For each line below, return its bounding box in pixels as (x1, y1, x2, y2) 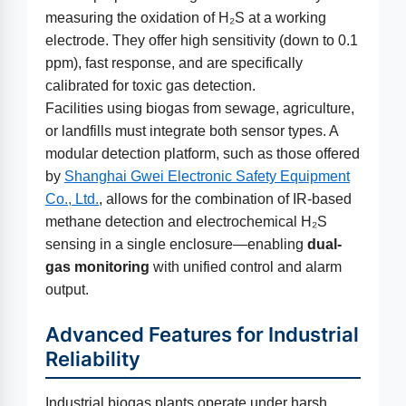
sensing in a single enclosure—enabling (45, 237, 307, 252)
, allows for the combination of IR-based (99, 191, 352, 207)
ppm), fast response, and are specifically (45, 55, 303, 71)
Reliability (45, 347, 140, 371)
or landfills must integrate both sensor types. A (45, 123, 338, 139)
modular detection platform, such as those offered (45, 146, 360, 161)
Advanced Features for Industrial (45, 323, 359, 346)
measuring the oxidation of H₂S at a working (45, 10, 326, 25)
